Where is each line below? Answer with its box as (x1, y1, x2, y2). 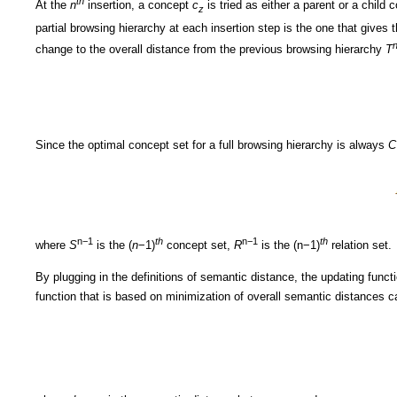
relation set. (328, 238, 392, 253)
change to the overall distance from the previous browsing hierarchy (35, 43, 385, 57)
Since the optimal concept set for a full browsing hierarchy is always (35, 138, 388, 152)
